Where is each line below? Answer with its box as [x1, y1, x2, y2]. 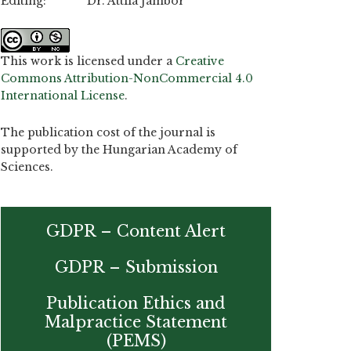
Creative [175, 54, 224, 69]
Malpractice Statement [45, 312, 227, 331]
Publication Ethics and [46, 293, 226, 313]
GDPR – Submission [54, 257, 218, 277]
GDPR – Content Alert [46, 221, 226, 241]
